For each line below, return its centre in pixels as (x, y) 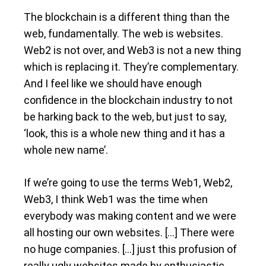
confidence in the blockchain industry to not (128, 100)
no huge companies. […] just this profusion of (130, 249)
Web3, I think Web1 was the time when (116, 199)
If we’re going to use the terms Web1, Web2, (128, 182)
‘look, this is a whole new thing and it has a (124, 133)
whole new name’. (66, 150)
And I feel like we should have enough (113, 83)
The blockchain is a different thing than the (127, 17)
